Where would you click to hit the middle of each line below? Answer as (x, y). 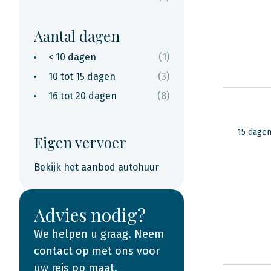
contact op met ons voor (97, 251)
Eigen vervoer (80, 142)
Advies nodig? (90, 215)
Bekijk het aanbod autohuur (96, 167)
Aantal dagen (77, 36)
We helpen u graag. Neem (99, 234)
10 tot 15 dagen (82, 77)
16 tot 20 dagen (83, 96)
